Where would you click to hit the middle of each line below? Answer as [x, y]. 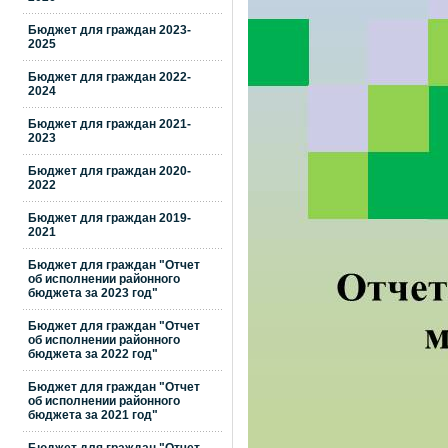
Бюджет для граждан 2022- [109, 77]
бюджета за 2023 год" [93, 293]
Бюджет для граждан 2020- [109, 171]
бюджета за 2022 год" [93, 354]
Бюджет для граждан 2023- [109, 30]
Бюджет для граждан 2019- [109, 218]
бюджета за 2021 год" [93, 415]
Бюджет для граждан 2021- [109, 124]
